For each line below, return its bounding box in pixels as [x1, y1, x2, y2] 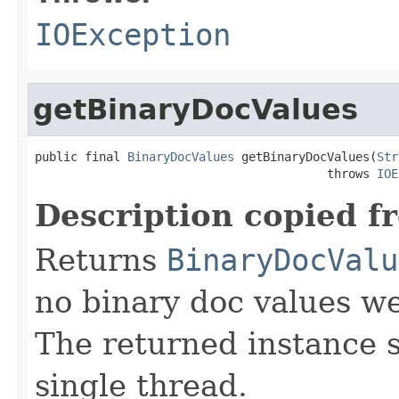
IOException [35, 16, 231, 53]
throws [35, 166, 377, 181]
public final [35, 149, 127, 164]
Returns [35, 241, 167, 278]
